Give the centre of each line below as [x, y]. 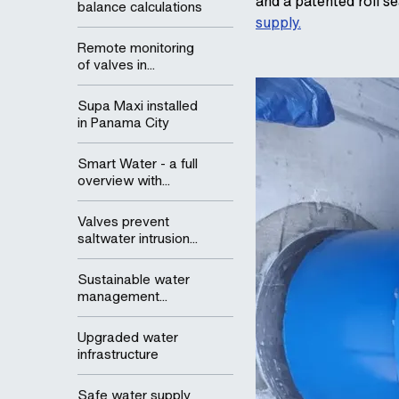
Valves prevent [123, 221]
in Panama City [123, 122]
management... [122, 296]
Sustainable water [134, 279]
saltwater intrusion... [138, 238]
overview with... [124, 180]
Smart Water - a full [138, 163]
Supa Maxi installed [138, 105]
